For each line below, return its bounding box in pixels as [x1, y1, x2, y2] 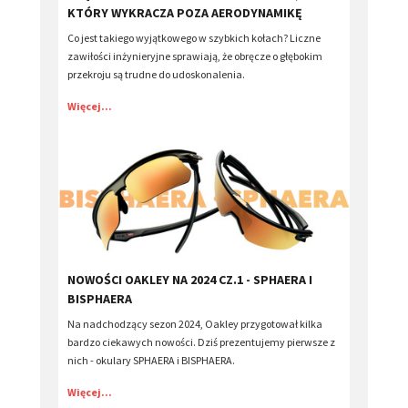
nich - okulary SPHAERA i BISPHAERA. [67, 352, 235, 367]
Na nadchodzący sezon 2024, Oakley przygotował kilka [67, 316, 322, 331]
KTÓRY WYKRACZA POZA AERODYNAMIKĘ [67, 4, 302, 21]
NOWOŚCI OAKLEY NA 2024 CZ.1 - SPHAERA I [67, 270, 312, 288]
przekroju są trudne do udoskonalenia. [67, 66, 245, 81]
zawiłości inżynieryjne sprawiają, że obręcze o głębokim [67, 48, 322, 63]
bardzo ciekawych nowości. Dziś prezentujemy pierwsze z [67, 334, 335, 349]
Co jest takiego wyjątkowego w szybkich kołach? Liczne [67, 30, 321, 45]
